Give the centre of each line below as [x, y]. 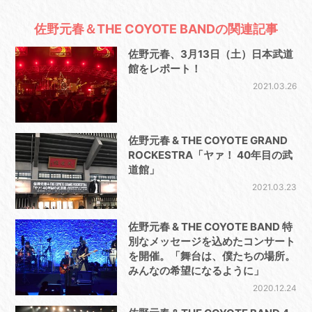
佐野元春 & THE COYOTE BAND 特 [210, 227]
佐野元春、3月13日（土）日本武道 [210, 54]
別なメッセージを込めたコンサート [211, 242]
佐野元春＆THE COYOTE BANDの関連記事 [156, 29]
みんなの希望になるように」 [196, 271]
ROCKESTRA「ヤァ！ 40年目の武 [210, 155]
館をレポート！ [164, 69]
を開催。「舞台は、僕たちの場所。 [211, 256]
